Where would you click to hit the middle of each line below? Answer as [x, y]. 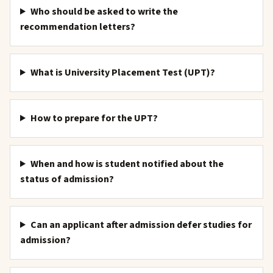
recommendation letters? [78, 27]
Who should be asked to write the [104, 12]
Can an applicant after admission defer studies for [141, 225]
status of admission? [67, 179]
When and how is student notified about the [127, 164]
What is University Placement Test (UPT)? [122, 73]
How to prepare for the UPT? [94, 118]
